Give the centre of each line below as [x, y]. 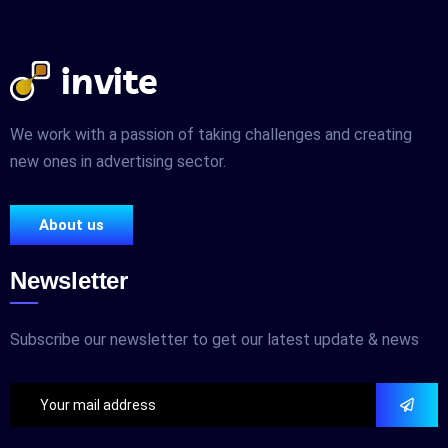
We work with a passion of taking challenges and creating [211, 134]
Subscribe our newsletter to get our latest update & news [214, 339]
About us [71, 225]
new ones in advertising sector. [118, 161]
